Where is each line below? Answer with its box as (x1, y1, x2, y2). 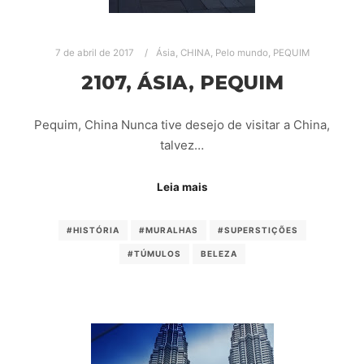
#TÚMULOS (127, 249, 181, 259)
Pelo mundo (214, 47, 268, 59)
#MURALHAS (138, 225, 198, 236)
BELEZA (200, 249, 237, 259)
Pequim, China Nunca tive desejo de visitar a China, (34, 117, 330, 133)
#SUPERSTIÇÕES (217, 225, 298, 236)
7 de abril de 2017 (54, 47, 134, 59)
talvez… (160, 137, 204, 154)
